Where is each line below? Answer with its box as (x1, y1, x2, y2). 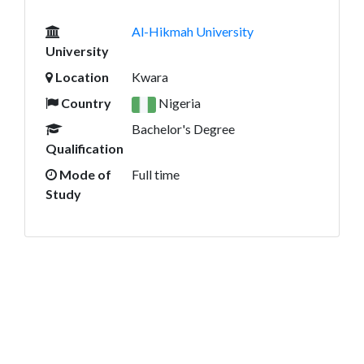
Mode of (56, 167, 111, 182)
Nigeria (155, 95, 201, 110)
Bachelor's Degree (131, 121, 235, 136)
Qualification (45, 141, 123, 156)
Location (52, 69, 109, 84)
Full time (131, 167, 180, 182)
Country (58, 95, 111, 110)
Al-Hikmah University (131, 24, 253, 39)
